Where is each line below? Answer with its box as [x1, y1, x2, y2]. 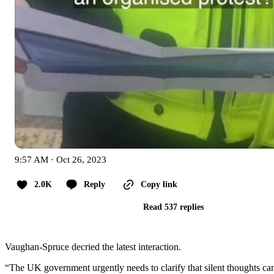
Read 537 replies [143, 202, 204, 212]
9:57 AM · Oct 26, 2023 [15, 155, 106, 165]
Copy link [141, 180, 177, 190]
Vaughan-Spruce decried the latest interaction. [5, 242, 181, 253]
